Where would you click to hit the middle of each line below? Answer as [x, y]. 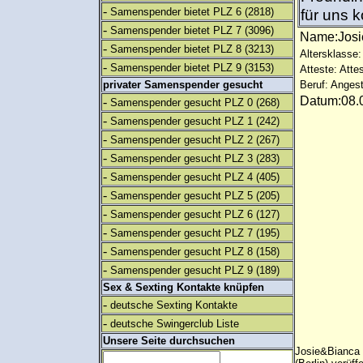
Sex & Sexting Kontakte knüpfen [184, 287]
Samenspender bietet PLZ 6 [176, 12]
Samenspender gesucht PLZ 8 [181, 252]
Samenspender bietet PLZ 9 [176, 68]
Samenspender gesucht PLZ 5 [181, 196]
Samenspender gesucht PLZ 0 [181, 102]
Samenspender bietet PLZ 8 [176, 49]
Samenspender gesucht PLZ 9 [181, 270]
